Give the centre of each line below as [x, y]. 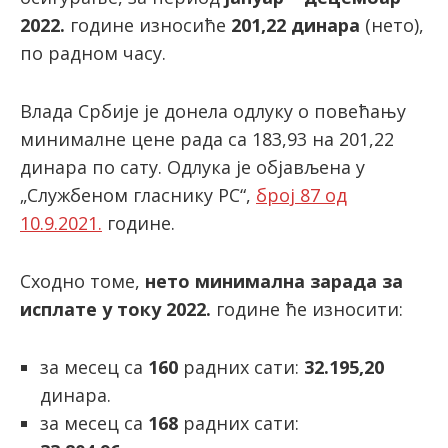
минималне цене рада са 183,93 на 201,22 [207, 139]
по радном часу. [93, 53]
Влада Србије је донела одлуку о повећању [213, 111]
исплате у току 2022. [115, 309]
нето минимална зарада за [274, 281]
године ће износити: [307, 309]
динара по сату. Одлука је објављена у [192, 167]
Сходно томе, [82, 281]
